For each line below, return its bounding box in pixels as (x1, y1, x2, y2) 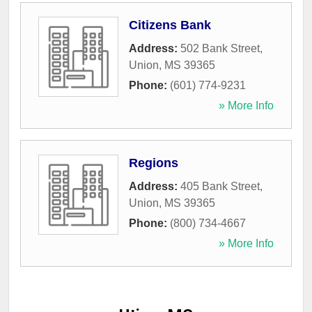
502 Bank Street (180, 42, 260, 55)
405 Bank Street (180, 180, 260, 193)
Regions (129, 156, 178, 171)
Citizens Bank (129, 18, 211, 33)
